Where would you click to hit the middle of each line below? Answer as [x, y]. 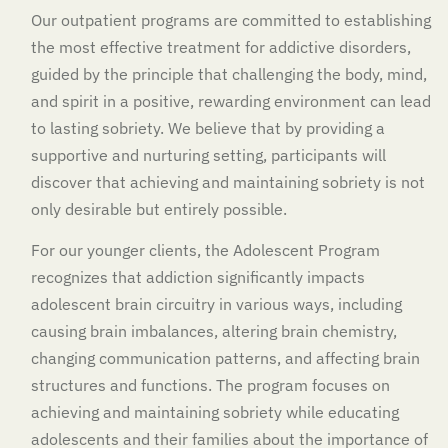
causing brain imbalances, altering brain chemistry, [214, 330]
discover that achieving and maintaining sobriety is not [228, 181]
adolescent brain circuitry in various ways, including [216, 303]
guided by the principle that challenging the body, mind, [229, 73]
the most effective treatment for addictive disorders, [221, 46]
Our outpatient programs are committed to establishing [231, 19]
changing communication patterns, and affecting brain [225, 357]
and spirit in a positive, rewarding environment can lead [231, 100]
